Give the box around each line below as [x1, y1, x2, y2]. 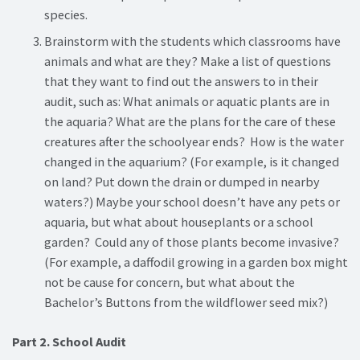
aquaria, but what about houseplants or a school [44, 213, 313, 230]
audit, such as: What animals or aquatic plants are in [44, 92, 329, 109]
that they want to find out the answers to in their [44, 72, 318, 89]
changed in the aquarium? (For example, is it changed [44, 153, 339, 170]
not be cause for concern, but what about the [44, 273, 295, 290]
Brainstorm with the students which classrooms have [44, 32, 341, 49]
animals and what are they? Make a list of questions [44, 52, 331, 69]
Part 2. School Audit [12, 333, 126, 350]
